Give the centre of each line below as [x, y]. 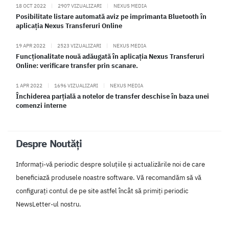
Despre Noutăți [49, 144]
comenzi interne [41, 106]
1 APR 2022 [30, 86]
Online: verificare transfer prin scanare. [77, 66]
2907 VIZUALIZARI [80, 6]
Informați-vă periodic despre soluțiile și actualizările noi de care [110, 165]
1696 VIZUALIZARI [76, 86]
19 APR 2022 [31, 46]
